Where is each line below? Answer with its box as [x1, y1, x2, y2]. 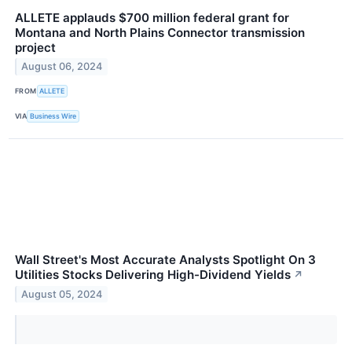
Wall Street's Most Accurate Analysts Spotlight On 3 [15, 251, 316, 267]
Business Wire [30, 112, 77, 121]
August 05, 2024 [21, 288, 103, 300]
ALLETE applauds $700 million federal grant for [15, 9, 289, 25]
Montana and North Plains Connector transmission [15, 24, 305, 40]
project [15, 39, 56, 55]
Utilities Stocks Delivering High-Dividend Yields [15, 266, 291, 282]
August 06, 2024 [21, 60, 103, 73]
